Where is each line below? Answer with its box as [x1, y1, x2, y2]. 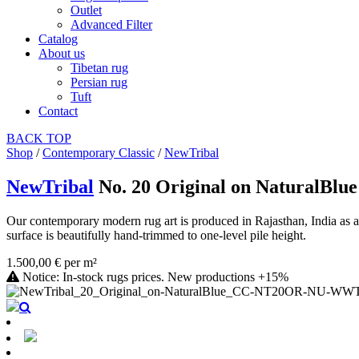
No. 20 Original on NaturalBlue [99, 175, 357, 197]
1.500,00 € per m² [6, 255, 97, 269]
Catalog [38, 31, 78, 46]
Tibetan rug [71, 60, 128, 75]
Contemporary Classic [42, 145, 155, 159]
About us [38, 46, 85, 60]
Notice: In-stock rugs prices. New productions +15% [19, 269, 288, 284]
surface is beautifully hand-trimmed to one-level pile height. [6, 228, 306, 242]
